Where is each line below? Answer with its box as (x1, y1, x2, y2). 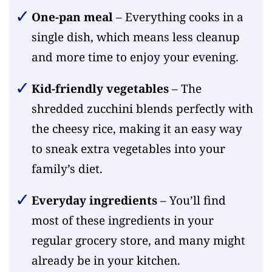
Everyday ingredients (31, 192, 157, 209)
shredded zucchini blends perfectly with (31, 101, 253, 117)
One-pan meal (31, 9, 113, 25)
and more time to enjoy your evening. (31, 49, 239, 66)
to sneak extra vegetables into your (31, 141, 225, 157)
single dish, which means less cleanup (31, 29, 240, 46)
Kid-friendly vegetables (31, 81, 169, 97)
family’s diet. (31, 161, 103, 177)
